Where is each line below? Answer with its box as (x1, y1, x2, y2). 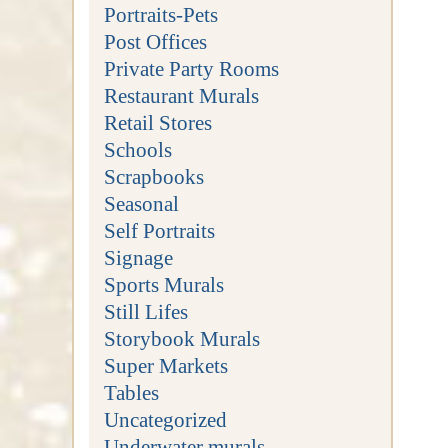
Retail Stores (103, 110, 212, 134)
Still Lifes (103, 299, 188, 323)
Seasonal (103, 191, 179, 215)
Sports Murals (103, 272, 224, 296)
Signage (103, 245, 173, 269)
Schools (103, 137, 172, 161)
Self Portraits (103, 218, 215, 242)
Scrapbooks (103, 164, 204, 188)
